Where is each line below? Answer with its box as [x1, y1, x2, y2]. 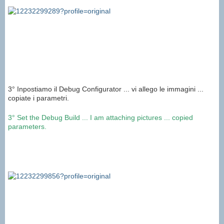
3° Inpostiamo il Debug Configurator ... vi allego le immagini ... [8, 85, 203, 93]
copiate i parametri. [8, 94, 69, 102]
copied [172, 113, 193, 122]
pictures [137, 113, 162, 122]
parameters [8, 122, 44, 131]
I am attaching [90, 113, 135, 122]
